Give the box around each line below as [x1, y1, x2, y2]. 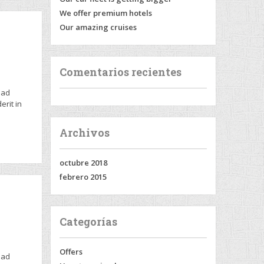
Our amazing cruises [60, 22, 137, 32]
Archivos [60, 126, 110, 140]
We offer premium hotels [60, 8, 152, 18]
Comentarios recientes [60, 65, 181, 79]
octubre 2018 [60, 157, 107, 168]
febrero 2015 [60, 171, 107, 182]
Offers [60, 246, 82, 257]
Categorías [60, 214, 117, 229]
